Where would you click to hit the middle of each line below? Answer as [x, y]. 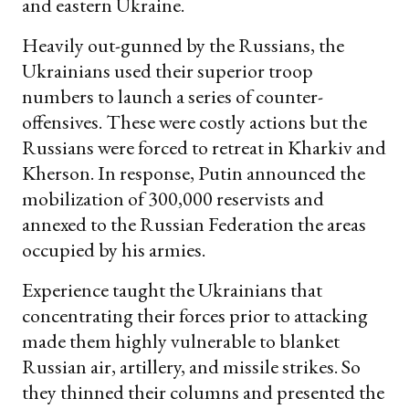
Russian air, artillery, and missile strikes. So [191, 366]
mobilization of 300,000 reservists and [173, 198]
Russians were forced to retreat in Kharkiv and [204, 147]
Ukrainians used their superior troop [168, 70]
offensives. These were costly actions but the [194, 121]
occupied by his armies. [114, 249]
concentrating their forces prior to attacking [195, 315]
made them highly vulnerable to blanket [181, 341]
